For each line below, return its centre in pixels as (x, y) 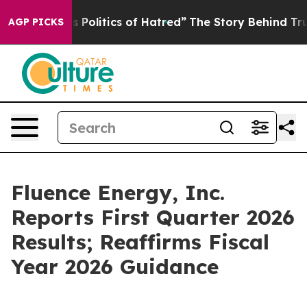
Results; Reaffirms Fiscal (140, 242)
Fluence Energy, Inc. (118, 193)
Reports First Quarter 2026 (153, 217)
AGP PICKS (36, 22)
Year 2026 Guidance (115, 267)
